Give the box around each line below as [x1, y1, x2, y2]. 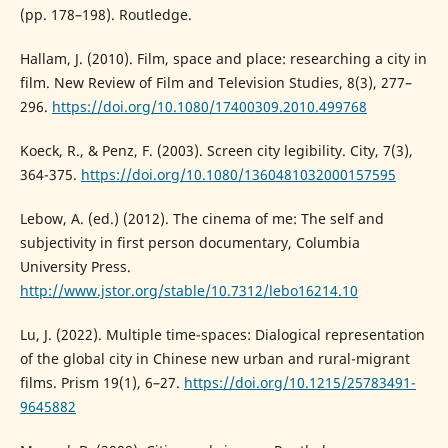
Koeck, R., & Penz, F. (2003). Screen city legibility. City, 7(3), [19, 141, 413, 161]
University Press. [19, 257, 131, 277]
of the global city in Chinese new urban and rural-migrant [19, 349, 410, 369]
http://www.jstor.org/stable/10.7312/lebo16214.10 [19, 281, 358, 301]
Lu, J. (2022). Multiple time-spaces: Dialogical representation [19, 325, 425, 345]
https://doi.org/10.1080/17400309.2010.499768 [51, 97, 367, 117]
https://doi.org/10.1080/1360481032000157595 [80, 165, 396, 185]
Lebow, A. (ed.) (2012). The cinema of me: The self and [19, 209, 384, 229]
